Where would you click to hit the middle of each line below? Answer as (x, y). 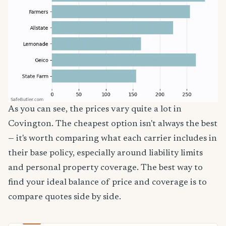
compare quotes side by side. (65, 197)
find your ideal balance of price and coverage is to (107, 182)
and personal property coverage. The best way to (105, 168)
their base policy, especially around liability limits (105, 153)
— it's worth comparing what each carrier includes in (112, 138)
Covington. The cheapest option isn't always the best (113, 124)
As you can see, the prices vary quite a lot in (95, 109)
